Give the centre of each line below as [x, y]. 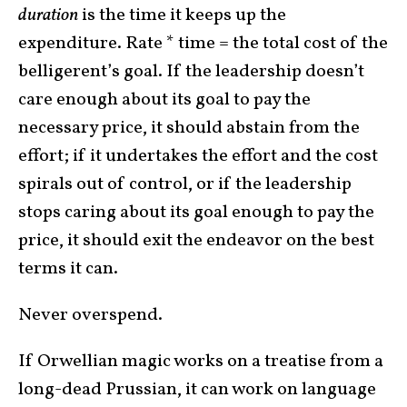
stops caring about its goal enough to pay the [196, 213]
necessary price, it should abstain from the [189, 129]
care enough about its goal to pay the [164, 100]
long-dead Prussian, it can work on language [197, 390]
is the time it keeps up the [182, 16]
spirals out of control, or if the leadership [185, 185]
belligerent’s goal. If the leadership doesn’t [191, 72]
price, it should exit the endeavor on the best [196, 241]
